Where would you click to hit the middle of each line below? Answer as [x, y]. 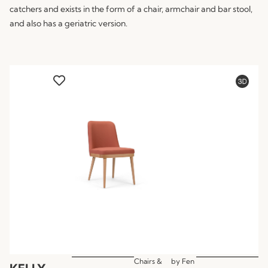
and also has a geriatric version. [68, 23]
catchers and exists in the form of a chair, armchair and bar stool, [131, 9]
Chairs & [148, 261]
